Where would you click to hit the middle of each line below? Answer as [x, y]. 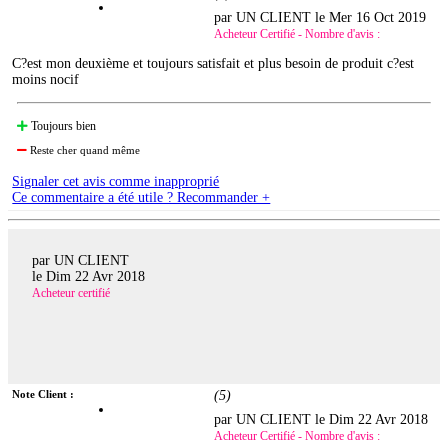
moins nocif [46, 79]
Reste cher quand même [84, 149]
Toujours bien [62, 125]
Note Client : [43, 394]
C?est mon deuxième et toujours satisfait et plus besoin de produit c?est [213, 63]
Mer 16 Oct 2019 [378, 17]
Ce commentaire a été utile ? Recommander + [141, 197]
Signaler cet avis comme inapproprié [116, 181]
